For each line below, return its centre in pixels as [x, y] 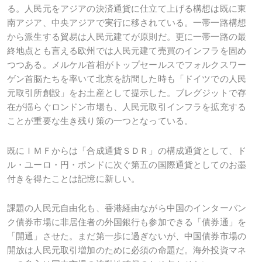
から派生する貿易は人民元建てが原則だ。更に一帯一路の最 [127, 37]
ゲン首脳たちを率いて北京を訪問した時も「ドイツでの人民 [127, 79]
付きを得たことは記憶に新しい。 [74, 178]
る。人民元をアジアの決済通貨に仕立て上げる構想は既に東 [127, 9]
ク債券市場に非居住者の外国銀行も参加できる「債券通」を [127, 222]
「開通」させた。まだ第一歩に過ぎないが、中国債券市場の [127, 236]
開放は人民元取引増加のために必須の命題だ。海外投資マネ [127, 250]
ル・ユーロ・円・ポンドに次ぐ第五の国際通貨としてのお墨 [127, 164]
